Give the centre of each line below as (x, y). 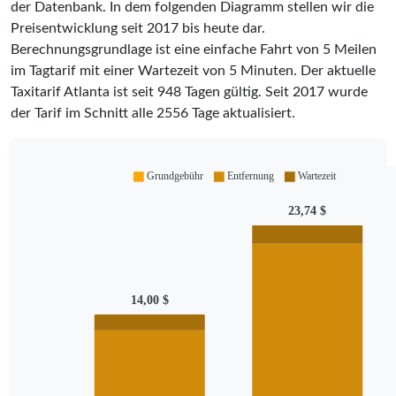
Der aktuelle (338, 70)
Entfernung (250, 176)
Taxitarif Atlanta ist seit (84, 91)
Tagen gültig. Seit (237, 91)
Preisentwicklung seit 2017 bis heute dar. (138, 28)
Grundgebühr (175, 176)
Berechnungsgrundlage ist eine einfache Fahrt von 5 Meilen (194, 49)
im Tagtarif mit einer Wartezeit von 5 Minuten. (156, 70)
